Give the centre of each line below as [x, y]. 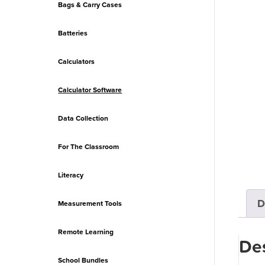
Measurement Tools [90, 203]
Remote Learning [86, 232]
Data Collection [83, 118]
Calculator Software [90, 90]
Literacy [71, 175]
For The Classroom [89, 147]
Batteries [73, 33]
